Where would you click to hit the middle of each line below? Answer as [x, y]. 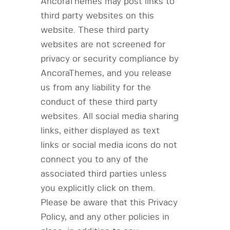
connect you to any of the [94, 160]
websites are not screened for [103, 45]
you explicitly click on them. [98, 188]
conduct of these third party [99, 102]
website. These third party [95, 30]
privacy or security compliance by [110, 59]
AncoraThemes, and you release [106, 73]
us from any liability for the [96, 88]
